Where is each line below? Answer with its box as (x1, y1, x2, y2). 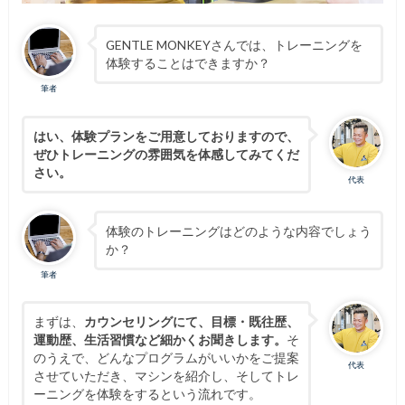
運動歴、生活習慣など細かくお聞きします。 (33, 332, 287, 348)
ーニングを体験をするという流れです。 (33, 386, 261, 402)
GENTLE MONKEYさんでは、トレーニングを (105, 37, 363, 53)
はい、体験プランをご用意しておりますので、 (33, 127, 299, 144)
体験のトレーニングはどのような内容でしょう (105, 222, 372, 239)
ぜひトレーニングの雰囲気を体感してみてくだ (33, 146, 299, 162)
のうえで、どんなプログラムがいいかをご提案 (33, 350, 299, 366)
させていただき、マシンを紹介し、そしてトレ (33, 368, 299, 384)
